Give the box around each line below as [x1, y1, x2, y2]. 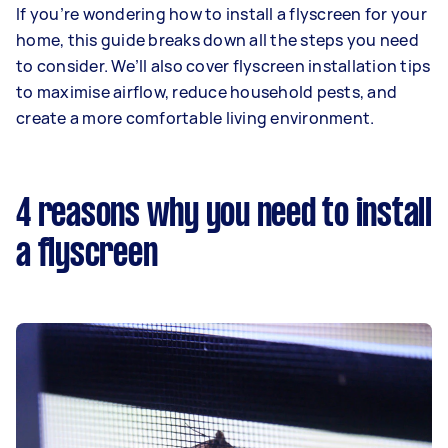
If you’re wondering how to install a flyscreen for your [16, 3, 427, 25]
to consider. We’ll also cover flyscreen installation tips [16, 55, 431, 77]
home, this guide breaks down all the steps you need [16, 29, 419, 51]
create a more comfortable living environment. [16, 107, 375, 129]
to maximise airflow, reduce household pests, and [16, 81, 397, 103]
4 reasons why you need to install [16, 197, 432, 233]
